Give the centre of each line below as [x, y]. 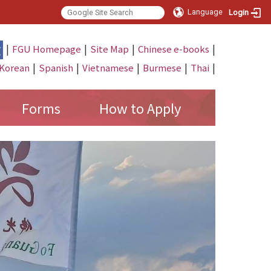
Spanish [56, 67]
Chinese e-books [173, 48]
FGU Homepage [46, 48]
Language [205, 12]
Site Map [109, 48]
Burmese [162, 67]
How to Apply [140, 108]
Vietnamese [108, 67]
